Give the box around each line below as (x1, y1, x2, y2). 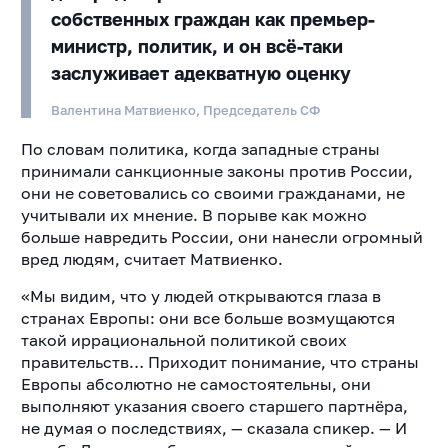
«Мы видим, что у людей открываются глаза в (20, 286, 381, 307)
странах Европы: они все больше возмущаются (20, 308, 395, 329)
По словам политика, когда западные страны (20, 139, 380, 160)
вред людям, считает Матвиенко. (20, 249, 283, 270)
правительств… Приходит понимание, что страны (20, 352, 419, 373)
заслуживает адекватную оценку (50, 62, 351, 85)
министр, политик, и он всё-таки (50, 35, 343, 58)
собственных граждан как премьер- (50, 8, 375, 31)
